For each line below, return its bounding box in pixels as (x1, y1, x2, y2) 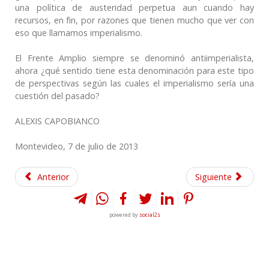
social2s (139, 210, 160, 219)
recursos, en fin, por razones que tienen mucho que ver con (15, 14, 254, 26)
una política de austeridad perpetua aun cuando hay (15, 1, 254, 13)
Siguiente (195, 171, 232, 183)
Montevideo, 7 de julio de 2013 (15, 140, 138, 152)
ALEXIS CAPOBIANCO (15, 115, 100, 127)
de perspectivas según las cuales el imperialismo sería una (15, 77, 254, 89)
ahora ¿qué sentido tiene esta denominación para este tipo (15, 64, 254, 76)
